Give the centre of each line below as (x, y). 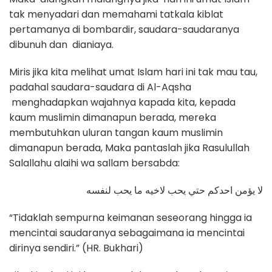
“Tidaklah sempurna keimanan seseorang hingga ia (131, 218)
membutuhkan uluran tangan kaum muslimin (116, 133)
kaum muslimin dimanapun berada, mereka (113, 118)
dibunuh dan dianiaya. (61, 45)
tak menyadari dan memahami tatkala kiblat (116, 15)
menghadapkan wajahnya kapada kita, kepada (122, 103)
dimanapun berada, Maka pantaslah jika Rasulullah (129, 148)
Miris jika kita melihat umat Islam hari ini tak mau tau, (133, 72)
